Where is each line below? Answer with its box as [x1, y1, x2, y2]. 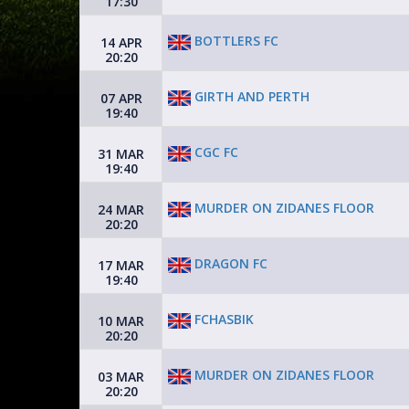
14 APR [100, 34, 142, 51]
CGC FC [191, 143, 238, 162]
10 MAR [98, 312, 144, 330]
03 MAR [98, 368, 144, 385]
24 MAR [98, 201, 144, 218]
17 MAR [98, 257, 144, 274]
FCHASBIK [191, 310, 254, 329]
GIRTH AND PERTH [191, 88, 309, 106]
